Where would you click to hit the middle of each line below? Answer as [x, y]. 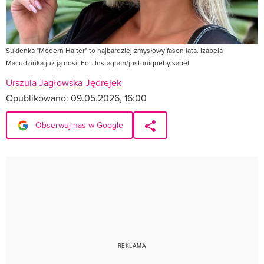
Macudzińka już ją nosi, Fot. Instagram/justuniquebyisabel [98, 62]
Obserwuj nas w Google [78, 125]
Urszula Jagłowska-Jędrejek [64, 82]
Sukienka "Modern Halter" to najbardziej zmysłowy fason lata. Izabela [114, 50]
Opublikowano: [38, 98]
